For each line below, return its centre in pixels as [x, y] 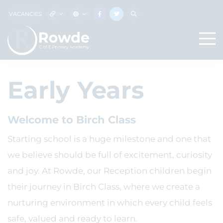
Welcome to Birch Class [72, 120]
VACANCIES [25, 14]
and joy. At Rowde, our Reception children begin [110, 171]
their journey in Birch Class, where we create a [104, 187]
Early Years [76, 90]
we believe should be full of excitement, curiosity [110, 155]
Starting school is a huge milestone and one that [109, 139]
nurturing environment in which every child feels [110, 203]
